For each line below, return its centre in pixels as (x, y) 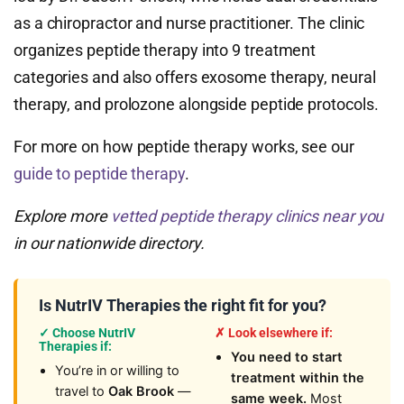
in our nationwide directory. (109, 243)
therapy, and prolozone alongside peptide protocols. (196, 104)
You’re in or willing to (117, 371)
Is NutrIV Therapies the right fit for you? (183, 305)
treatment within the (298, 378)
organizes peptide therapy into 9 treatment (165, 50)
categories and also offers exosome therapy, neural (195, 77)
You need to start (287, 357)
